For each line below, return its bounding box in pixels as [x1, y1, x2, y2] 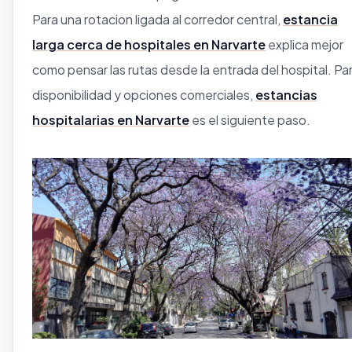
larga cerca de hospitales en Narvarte [32, 35, 266, 53]
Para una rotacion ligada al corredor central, [32, 10, 283, 27]
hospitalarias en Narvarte [32, 111, 189, 128]
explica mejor [266, 35, 343, 53]
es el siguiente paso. [189, 111, 310, 128]
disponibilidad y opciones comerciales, [32, 86, 255, 103]
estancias [255, 86, 317, 103]
